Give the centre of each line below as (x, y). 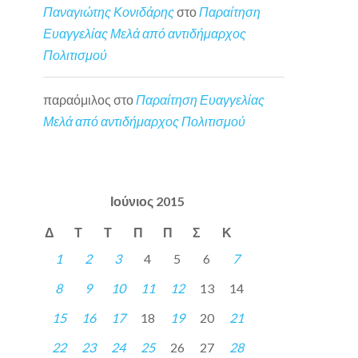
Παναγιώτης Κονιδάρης (109, 12)
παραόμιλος (78, 99)
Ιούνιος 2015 (148, 201)
